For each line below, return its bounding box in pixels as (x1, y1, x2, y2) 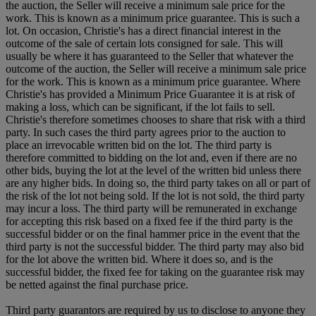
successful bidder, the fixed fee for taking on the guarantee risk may (6, 265, 305, 278)
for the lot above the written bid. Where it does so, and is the (6, 253, 273, 265)
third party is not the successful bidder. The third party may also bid (6, 240, 304, 253)
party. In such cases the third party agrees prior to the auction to (6, 126, 286, 138)
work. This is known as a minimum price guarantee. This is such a (6, 11, 300, 24)
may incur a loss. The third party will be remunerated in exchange (6, 202, 297, 214)
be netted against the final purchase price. (6, 278, 188, 291)
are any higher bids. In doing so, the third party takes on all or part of (6, 176, 310, 189)
